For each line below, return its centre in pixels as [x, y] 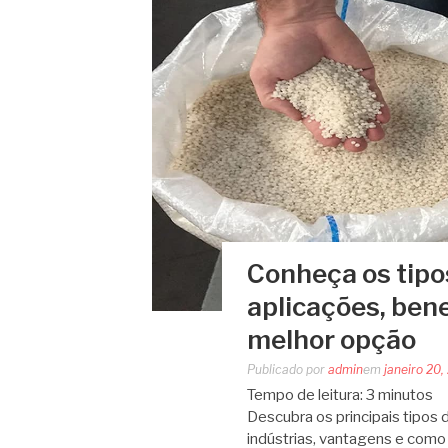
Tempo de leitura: [305, 395]
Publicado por [287, 370]
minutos [405, 395]
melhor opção [331, 340]
